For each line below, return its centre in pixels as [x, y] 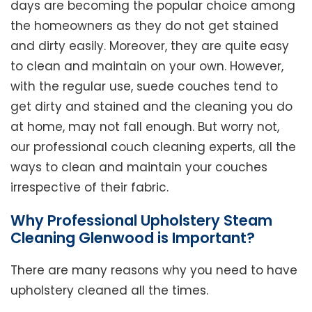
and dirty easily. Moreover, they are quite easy [150, 46]
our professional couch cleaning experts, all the [153, 147]
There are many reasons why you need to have [154, 270]
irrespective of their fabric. [89, 187]
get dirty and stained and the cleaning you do [151, 106]
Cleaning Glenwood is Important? [133, 237]
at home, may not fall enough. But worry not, [145, 126]
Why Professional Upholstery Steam [141, 220]
